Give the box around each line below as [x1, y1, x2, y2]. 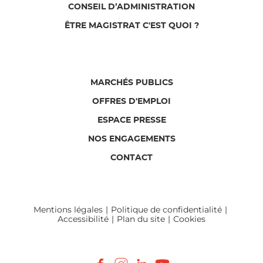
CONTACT [110, 153, 153, 162]
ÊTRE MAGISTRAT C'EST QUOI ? [64, 21, 199, 30]
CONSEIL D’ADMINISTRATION [68, 2, 195, 11]
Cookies [173, 213, 205, 224]
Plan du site [117, 213, 165, 224]
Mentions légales [33, 204, 103, 215]
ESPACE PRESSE [97, 116, 166, 124]
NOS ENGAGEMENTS [87, 134, 176, 143]
